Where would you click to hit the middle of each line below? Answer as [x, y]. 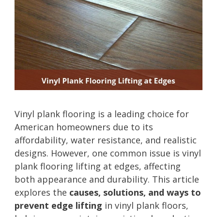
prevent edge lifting [58, 205]
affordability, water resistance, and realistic [106, 140]
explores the [42, 192]
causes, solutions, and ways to [135, 192]
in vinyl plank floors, [145, 205]
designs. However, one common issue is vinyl [108, 153]
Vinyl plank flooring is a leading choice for [102, 114]
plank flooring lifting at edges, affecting [98, 166]
